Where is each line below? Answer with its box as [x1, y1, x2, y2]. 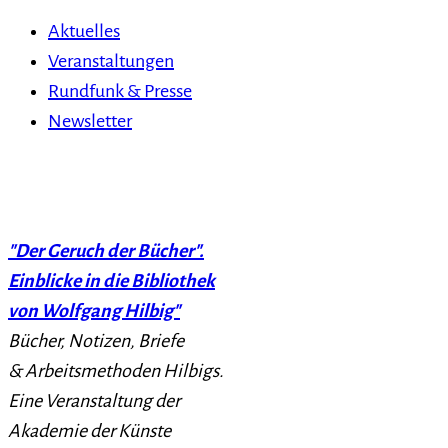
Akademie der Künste [8, 420, 171, 441]
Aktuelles [48, 20, 120, 41]
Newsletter [48, 110, 132, 131]
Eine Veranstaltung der [8, 390, 180, 411]
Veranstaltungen [48, 50, 174, 71]
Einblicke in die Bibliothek [8, 270, 215, 291]
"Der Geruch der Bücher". [8, 240, 204, 261]
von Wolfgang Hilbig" [8, 300, 180, 321]
